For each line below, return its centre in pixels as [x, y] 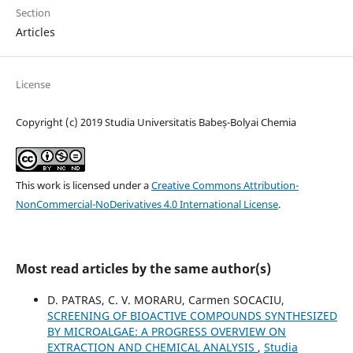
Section [33, 13]
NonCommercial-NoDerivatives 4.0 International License [147, 204]
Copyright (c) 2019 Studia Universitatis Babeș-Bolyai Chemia [156, 122]
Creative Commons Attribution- [225, 185]
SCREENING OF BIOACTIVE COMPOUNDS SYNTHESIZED [192, 315]
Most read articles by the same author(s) [143, 268]
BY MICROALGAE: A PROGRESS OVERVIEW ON [166, 331]
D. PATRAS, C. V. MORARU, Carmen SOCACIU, [165, 299]
